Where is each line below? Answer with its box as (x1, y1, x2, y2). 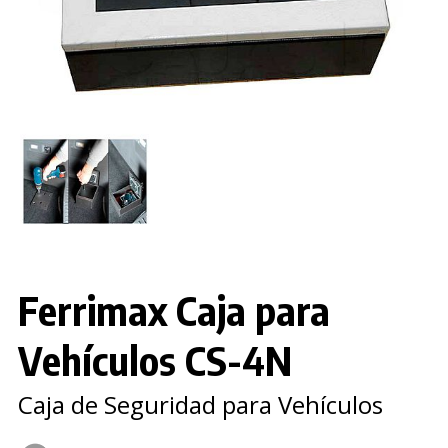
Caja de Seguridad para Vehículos (17, 388, 383, 421)
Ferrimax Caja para (17, 285, 330, 336)
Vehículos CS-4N (17, 335, 292, 386)
